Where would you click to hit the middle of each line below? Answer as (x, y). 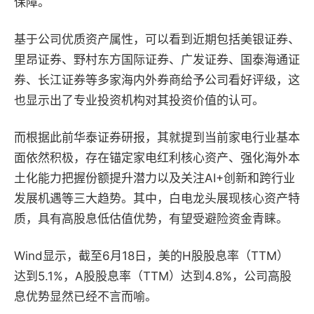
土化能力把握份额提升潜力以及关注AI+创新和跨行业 (155, 178)
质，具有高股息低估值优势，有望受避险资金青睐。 (151, 218)
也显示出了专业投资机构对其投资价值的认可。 (139, 100)
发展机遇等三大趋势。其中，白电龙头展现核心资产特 (157, 198)
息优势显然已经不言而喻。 (86, 296)
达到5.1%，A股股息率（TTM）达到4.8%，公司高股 (153, 276)
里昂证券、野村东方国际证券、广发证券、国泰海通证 (157, 59)
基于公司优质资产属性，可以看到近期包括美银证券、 (157, 39)
